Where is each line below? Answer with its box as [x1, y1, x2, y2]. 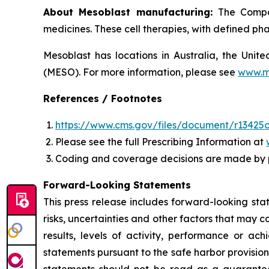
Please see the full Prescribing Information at [55, 136, 266, 148]
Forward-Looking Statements [43, 179, 191, 191]
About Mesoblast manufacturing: [43, 6, 218, 18]
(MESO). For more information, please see [43, 66, 238, 78]
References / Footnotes [43, 92, 162, 104]
